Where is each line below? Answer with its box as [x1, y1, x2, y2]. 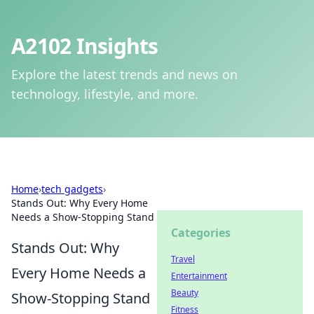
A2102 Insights [11, 32, 158, 60]
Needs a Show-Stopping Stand [11, 210, 154, 224]
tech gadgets [41, 182, 103, 196]
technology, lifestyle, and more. [11, 86, 198, 102]
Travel [171, 253, 195, 265]
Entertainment [171, 270, 227, 282]
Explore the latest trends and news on [11, 66, 238, 83]
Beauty [171, 287, 198, 299]
